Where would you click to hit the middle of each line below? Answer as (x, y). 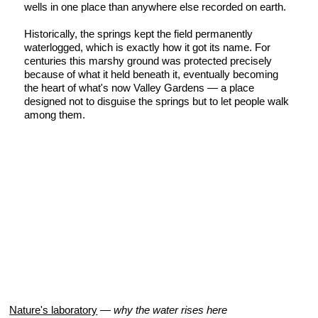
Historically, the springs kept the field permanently (139, 33)
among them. (55, 114)
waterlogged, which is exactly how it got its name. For (148, 47)
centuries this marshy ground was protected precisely (148, 60)
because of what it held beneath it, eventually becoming (152, 74)
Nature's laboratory (54, 309)
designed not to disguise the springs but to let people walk (157, 101)
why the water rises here (171, 309)
